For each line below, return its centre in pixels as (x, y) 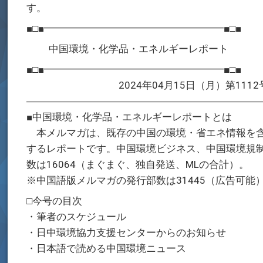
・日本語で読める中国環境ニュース (107, 248)
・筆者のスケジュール (77, 217)
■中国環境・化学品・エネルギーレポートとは (129, 117)
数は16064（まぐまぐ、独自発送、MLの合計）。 (138, 164)
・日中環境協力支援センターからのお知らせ (127, 232)
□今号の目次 (55, 201)
